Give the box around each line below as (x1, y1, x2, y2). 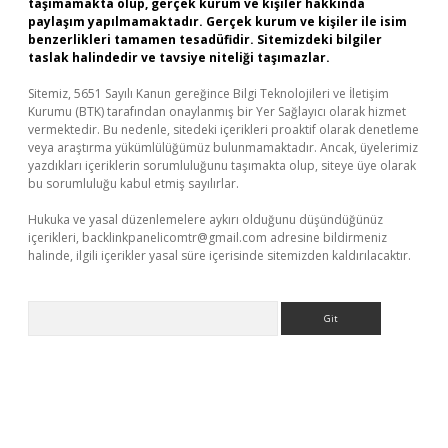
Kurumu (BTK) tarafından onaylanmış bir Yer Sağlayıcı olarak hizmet (28, 103, 406, 120)
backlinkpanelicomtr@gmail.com (82, 229, 267, 246)
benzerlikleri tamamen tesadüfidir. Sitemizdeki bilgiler (28, 31, 382, 48)
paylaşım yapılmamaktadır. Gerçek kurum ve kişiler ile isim (28, 13, 407, 30)
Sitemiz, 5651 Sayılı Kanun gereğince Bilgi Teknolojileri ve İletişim (28, 85, 389, 102)
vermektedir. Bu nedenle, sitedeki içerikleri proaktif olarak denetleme (28, 121, 419, 138)
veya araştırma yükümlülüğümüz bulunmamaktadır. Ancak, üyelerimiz (28, 139, 418, 156)
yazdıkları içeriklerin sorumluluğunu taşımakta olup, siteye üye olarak (28, 157, 416, 174)
